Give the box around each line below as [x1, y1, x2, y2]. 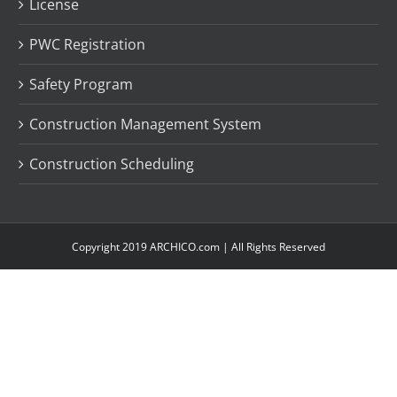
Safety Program [29, 74, 134, 94]
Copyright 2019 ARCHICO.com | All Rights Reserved [72, 239, 325, 254]
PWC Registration [29, 35, 146, 54]
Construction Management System [29, 114, 262, 134]
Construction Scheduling [29, 154, 195, 174]
